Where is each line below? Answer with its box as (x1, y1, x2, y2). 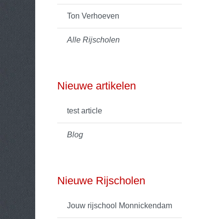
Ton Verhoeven (67, 12, 119, 20)
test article (67, 107, 102, 115)
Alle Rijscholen (67, 36, 120, 44)
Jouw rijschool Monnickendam (67, 201, 172, 210)
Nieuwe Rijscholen (57, 175, 145, 187)
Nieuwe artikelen (57, 80, 136, 92)
